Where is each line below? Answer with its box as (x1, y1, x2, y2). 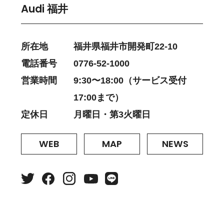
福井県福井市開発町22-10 (73, 41, 177, 52)
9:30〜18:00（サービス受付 (73, 75, 186, 86)
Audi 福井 (21, 1, 68, 16)
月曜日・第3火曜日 (73, 109, 150, 120)
